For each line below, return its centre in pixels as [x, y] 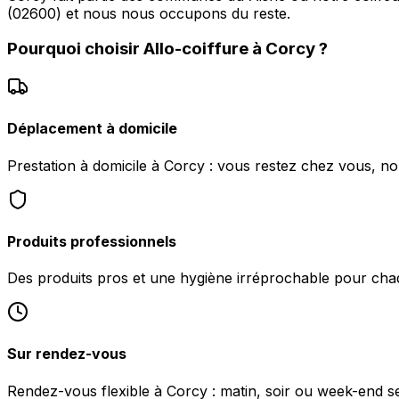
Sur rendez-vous [67, 354]
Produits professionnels [92, 241]
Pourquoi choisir [75, 49]
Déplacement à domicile [92, 129]
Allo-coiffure [196, 49]
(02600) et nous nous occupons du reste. [149, 13]
